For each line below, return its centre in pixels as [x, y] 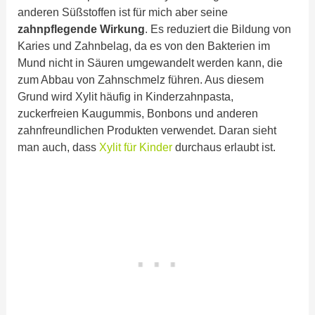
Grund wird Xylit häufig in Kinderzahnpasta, [126, 97]
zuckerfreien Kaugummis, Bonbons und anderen [138, 114]
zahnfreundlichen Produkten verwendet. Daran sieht [147, 130]
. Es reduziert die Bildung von [218, 29]
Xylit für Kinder [136, 147]
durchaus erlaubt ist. [226, 147]
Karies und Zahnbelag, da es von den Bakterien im [144, 46]
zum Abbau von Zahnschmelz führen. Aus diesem [141, 80]
